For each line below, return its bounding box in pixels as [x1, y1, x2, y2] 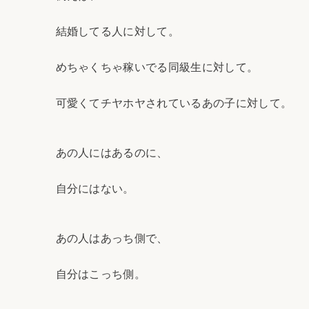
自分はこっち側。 [55, 268, 146, 281]
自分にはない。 [55, 183, 134, 195]
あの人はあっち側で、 [55, 232, 168, 245]
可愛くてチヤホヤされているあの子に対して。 [55, 97, 292, 110]
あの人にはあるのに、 [55, 147, 168, 159]
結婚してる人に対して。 [55, 26, 180, 38]
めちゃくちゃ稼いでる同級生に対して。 [55, 61, 259, 74]
